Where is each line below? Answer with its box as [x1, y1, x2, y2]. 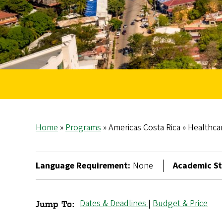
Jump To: [36, 199, 78, 209]
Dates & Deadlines [80, 197, 148, 210]
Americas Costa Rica [107, 121, 182, 134]
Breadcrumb [36, 134, 123, 152]
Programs [65, 121, 101, 134]
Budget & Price [153, 197, 208, 210]
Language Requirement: [36, 160, 130, 172]
